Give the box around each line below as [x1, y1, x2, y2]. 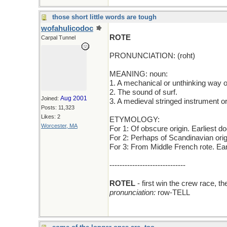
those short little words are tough [52, 13, 157, 21]
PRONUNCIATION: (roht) [109, 52, 195, 60]
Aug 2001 [60, 95, 87, 102]
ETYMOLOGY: [109, 116, 160, 124]
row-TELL [156, 188, 190, 197]
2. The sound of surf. [109, 88, 177, 96]
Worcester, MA [41, 123, 78, 129]
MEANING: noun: [109, 70, 168, 78]
